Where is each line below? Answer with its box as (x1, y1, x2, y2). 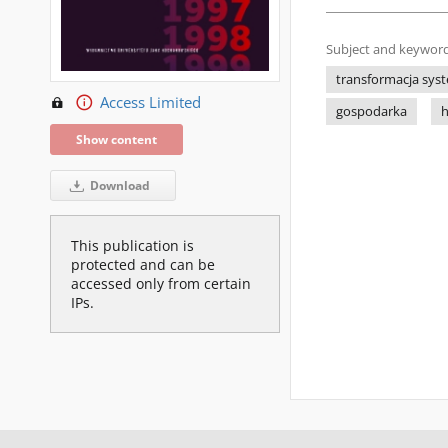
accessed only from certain (71, 273, 251, 293)
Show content (76, 130, 157, 148)
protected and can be (71, 254, 215, 274)
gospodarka (336, 103, 407, 120)
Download (86, 176, 150, 194)
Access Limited (99, 91, 201, 113)
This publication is (71, 235, 194, 255)
